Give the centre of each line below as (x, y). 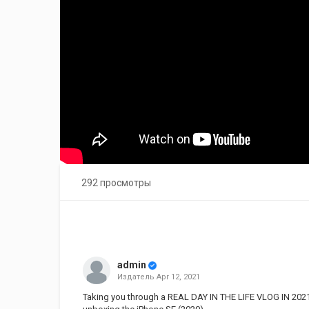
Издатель (137, 277)
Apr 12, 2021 (178, 277)
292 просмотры (116, 183)
